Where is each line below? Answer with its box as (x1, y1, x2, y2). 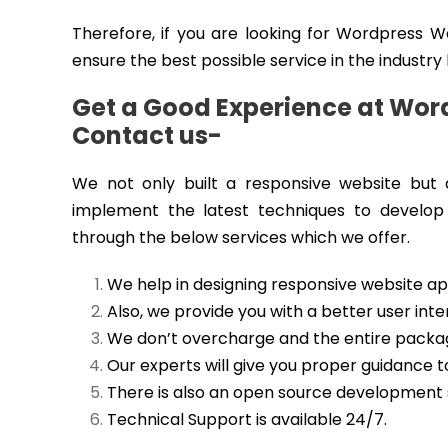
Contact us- (72, 119, 222, 152)
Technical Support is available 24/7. (107, 408, 387, 431)
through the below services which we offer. (72, 226, 410, 249)
